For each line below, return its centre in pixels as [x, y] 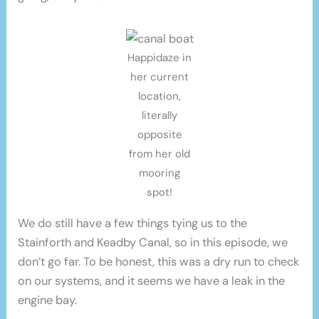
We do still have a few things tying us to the [133, 224]
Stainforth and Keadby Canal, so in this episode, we [153, 243]
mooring [159, 173]
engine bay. [48, 300]
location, [159, 96]
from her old [159, 153]
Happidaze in [159, 57]
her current [159, 77]
